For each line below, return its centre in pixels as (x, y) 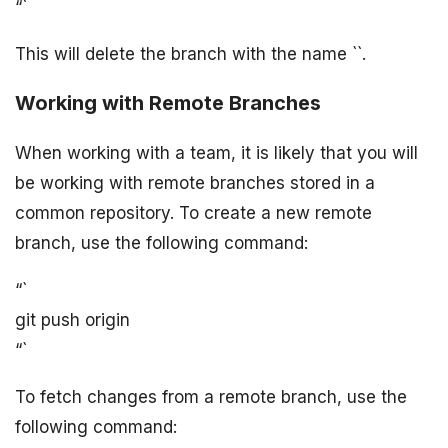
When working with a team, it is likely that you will (216, 153)
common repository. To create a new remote (193, 213)
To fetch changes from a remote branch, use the (211, 397)
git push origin (72, 320)
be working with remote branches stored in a (195, 183)
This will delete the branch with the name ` (186, 54)
